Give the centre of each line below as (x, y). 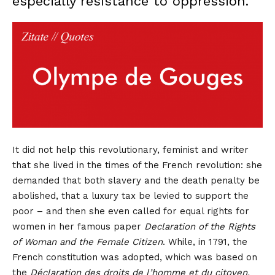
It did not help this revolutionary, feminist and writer (130, 149)
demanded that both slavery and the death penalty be (136, 180)
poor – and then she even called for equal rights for (131, 211)
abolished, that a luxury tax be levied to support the (130, 196)
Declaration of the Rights (200, 226)
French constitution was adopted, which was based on (135, 257)
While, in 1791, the (208, 242)
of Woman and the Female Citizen (87, 242)
